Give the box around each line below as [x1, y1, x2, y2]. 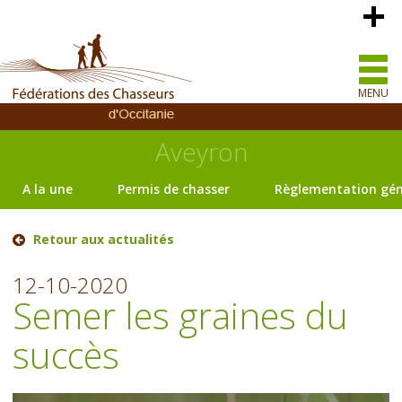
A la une [22, 180, 73, 197]
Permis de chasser [118, 180, 230, 197]
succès [13, 330, 120, 380]
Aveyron [154, 135, 248, 169]
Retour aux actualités [33, 231, 175, 248]
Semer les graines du [13, 291, 349, 340]
